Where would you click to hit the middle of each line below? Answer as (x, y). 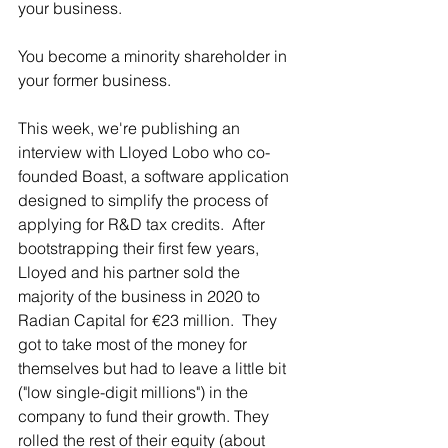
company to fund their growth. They (145, 416)
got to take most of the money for (134, 344)
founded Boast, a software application (155, 176)
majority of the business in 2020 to (141, 296)
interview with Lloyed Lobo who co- (144, 152)
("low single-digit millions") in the (135, 392)
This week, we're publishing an (131, 128)
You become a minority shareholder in (154, 56)
